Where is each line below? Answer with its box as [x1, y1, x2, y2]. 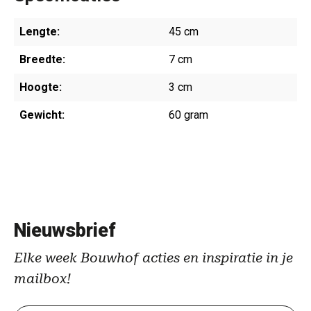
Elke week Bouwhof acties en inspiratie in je [14, 249, 293, 266]
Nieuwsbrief [14, 219, 116, 242]
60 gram [169, 108, 208, 121]
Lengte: [19, 25, 60, 38]
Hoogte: [19, 81, 62, 94]
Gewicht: [19, 108, 65, 121]
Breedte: [19, 53, 65, 66]
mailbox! [14, 270, 71, 287]
